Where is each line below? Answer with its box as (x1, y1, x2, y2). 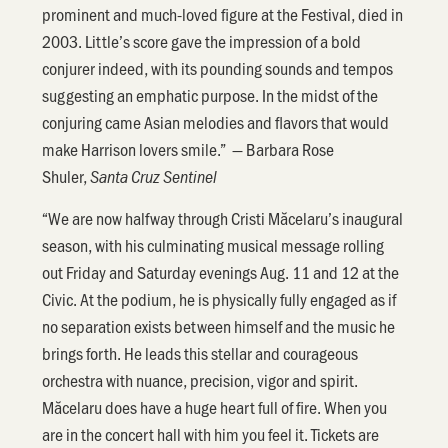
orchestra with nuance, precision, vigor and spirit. (42, 367, 359, 392)
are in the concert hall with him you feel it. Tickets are (42, 421, 380, 446)
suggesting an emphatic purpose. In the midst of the (42, 83, 379, 108)
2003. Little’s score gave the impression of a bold (42, 29, 362, 54)
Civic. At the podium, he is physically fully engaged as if (42, 286, 397, 311)
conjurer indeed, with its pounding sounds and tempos (42, 56, 394, 81)
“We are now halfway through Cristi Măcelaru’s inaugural (42, 205, 404, 230)
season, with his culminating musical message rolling (42, 232, 385, 257)
